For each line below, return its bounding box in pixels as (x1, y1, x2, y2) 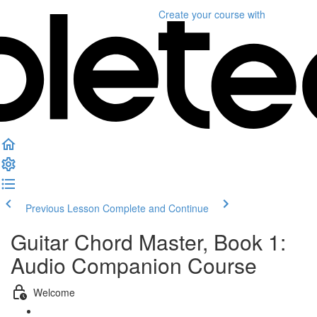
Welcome (33, 284, 75, 299)
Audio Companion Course (11, 250, 257, 280)
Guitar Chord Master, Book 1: (11, 226, 286, 257)
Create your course (158, 7, 245, 21)
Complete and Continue (103, 201, 209, 215)
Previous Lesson (25, 201, 100, 215)
